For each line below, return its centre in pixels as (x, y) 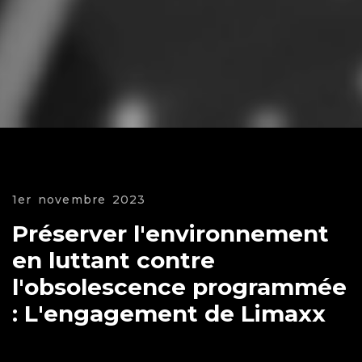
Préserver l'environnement (170, 233)
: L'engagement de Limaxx (169, 313)
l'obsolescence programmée (179, 286)
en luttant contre (114, 260)
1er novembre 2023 (79, 199)
